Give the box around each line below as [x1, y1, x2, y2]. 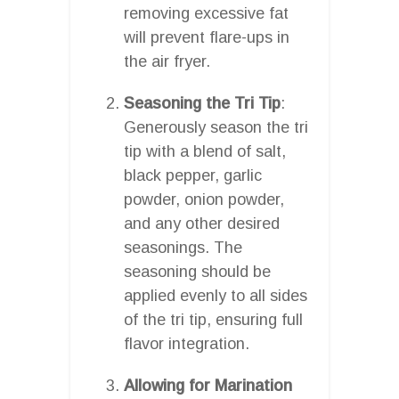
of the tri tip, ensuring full [124, 310, 303, 329]
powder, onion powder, [124, 190, 284, 208]
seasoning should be [124, 262, 271, 281]
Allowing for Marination [124, 376, 292, 395]
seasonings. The [124, 238, 242, 256]
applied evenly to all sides [124, 286, 307, 305]
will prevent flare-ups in [124, 28, 289, 46]
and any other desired [124, 214, 280, 232]
